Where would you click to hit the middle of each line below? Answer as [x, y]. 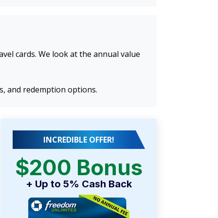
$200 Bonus [79, 167]
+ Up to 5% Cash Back [79, 184]
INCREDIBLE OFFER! [79, 140]
